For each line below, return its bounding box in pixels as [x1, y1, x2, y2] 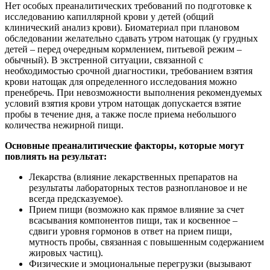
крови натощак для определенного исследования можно [5, 76, 237, 87]
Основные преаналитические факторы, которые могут [5, 140, 244, 151]
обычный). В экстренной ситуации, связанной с [5, 54, 203, 65]
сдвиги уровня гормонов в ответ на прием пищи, [29, 225, 232, 236]
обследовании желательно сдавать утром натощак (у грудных [5, 33, 258, 43]
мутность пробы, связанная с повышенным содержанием [29, 236, 264, 247]
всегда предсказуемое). [29, 193, 123, 204]
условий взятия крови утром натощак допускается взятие [5, 98, 241, 108]
